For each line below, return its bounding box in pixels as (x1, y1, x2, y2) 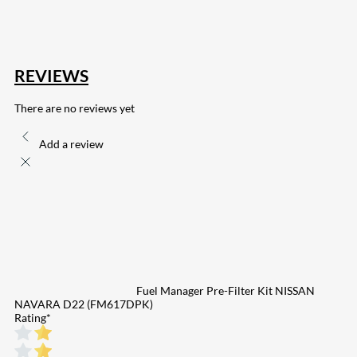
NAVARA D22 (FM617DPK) (14, 296, 153, 311)
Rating (14, 310, 46, 324)
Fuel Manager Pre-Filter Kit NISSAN (136, 283, 315, 297)
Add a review (39, 136, 104, 151)
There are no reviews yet (14, 100, 135, 115)
